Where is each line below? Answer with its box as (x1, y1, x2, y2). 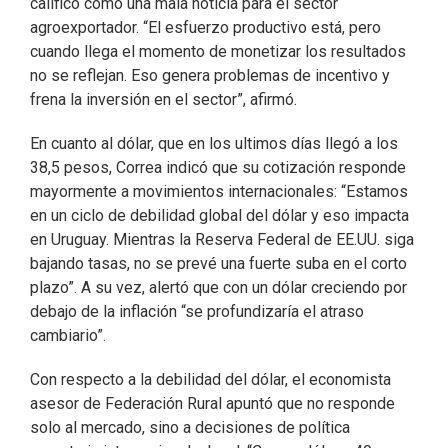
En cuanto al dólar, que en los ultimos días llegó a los (30, 134, 398, 153)
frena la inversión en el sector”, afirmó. (30, 90, 297, 109)
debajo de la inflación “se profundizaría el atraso (30, 302, 364, 321)
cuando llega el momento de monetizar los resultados (30, 42, 406, 61)
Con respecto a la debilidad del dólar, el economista (30, 370, 391, 389)
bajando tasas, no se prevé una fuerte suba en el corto (30, 254, 407, 273)
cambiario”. (30, 326, 106, 345)
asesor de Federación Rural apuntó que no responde (30, 394, 395, 413)
